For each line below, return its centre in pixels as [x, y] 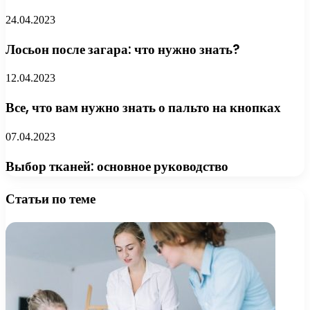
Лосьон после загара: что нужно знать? [122, 49]
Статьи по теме [51, 199]
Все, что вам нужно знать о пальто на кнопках [143, 108]
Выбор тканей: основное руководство [117, 166]
